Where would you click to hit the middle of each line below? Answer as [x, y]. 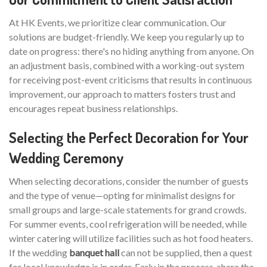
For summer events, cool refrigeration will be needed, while [128, 224]
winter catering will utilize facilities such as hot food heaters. [131, 238]
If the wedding [39, 253]
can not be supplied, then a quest [186, 253]
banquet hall [94, 253]
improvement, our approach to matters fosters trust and [122, 94]
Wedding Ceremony [66, 158]
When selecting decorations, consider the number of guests [129, 181]
